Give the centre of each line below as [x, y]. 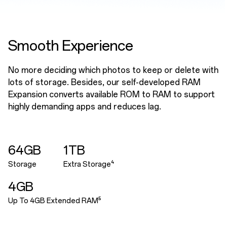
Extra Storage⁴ [88, 164]
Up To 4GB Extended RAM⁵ [55, 201]
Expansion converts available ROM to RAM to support [111, 94]
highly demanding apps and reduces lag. [85, 106]
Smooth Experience [71, 45]
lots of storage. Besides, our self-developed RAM [104, 82]
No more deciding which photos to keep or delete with [113, 70]
